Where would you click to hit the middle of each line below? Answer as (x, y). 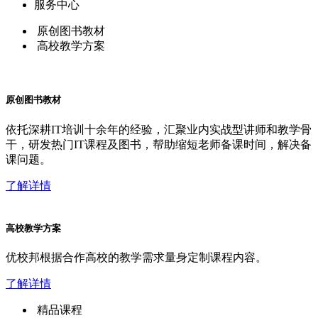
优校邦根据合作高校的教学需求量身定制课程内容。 (136, 257)
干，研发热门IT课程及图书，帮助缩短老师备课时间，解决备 (159, 144)
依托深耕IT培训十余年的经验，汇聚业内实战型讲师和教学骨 (159, 129)
